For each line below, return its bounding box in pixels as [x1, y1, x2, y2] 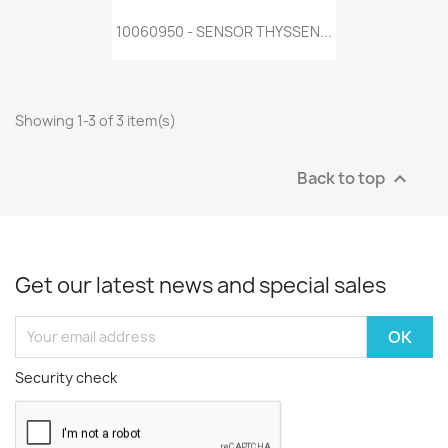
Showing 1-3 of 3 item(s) [15, 110, 176, 130]
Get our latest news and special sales [15, 270, 386, 300]
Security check [15, 367, 117, 387]
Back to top [297, 166, 388, 188]
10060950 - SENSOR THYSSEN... [116, 22, 332, 42]
